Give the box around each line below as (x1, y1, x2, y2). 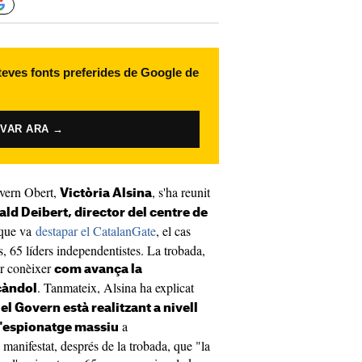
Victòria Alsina (60, 187, 152, 200)
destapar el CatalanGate (36, 222, 156, 239)
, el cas (156, 222, 191, 239)
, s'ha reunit (152, 183, 210, 200)
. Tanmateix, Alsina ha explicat (37, 279, 194, 296)
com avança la (54, 263, 142, 276)
